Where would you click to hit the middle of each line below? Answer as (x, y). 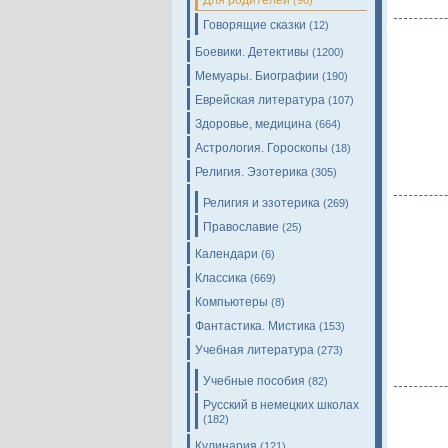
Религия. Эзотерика (251, 172)
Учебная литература (254, 350)
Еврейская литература (260, 100)
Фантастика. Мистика (255, 326)
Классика (221, 278)
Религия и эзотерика (261, 203)
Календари (226, 254)
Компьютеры (231, 302)
